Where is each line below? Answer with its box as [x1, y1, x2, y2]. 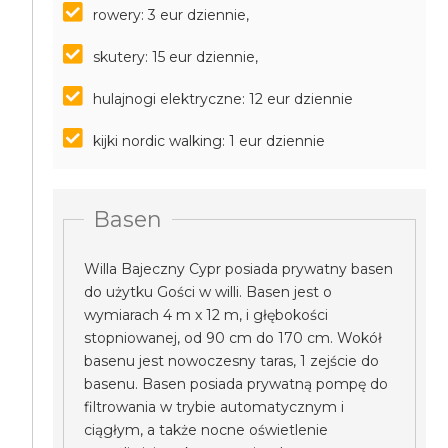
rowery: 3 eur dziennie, [93, 6, 250, 24]
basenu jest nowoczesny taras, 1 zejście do [84, 352, 380, 370]
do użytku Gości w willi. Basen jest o [84, 283, 333, 301]
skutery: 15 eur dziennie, [93, 48, 259, 66]
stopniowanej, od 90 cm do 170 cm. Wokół [84, 329, 383, 347]
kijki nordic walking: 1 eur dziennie [93, 132, 326, 150]
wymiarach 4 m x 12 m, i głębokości [84, 306, 329, 324]
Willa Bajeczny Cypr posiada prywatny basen [84, 260, 394, 278]
